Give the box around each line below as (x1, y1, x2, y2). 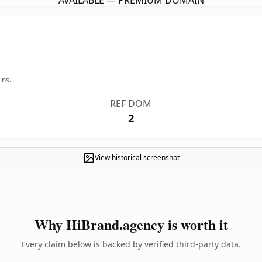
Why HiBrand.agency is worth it (34, 214, 228, 235)
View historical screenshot (94, 153, 180, 163)
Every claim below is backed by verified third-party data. (21, 239, 241, 250)
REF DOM (110, 97, 152, 110)
